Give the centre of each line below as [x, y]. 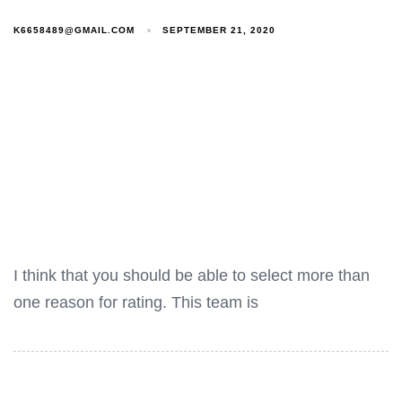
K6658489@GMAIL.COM [74, 30]
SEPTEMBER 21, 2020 [219, 31]
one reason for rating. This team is [136, 303]
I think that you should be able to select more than [192, 276]
